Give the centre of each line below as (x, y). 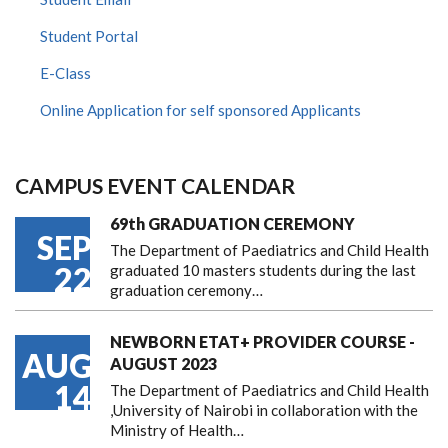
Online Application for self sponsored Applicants (200, 110)
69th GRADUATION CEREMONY (232, 223)
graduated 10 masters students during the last (263, 270)
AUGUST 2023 (163, 363)
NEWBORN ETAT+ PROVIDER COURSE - (262, 341)
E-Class (65, 73)
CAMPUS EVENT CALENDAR (155, 185)
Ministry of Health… (177, 430)
